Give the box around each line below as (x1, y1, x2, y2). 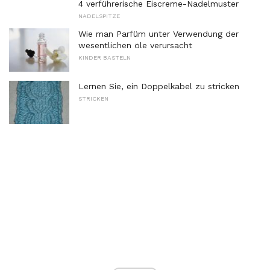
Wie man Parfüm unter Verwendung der (78, 29, 239, 39)
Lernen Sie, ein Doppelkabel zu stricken (78, 81, 239, 91)
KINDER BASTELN (78, 54, 131, 61)
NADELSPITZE (78, 13, 120, 20)
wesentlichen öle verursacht (78, 40, 192, 51)
